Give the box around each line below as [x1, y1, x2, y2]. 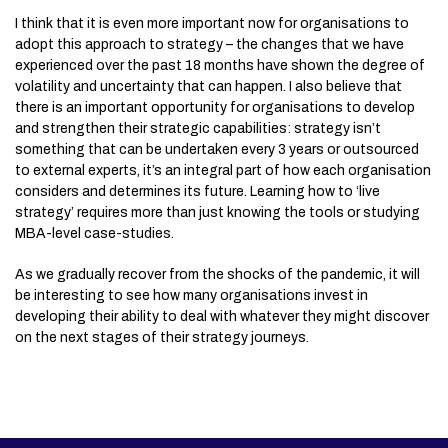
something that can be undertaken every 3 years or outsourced [15, 142, 419, 157]
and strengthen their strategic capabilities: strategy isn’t [15, 121, 381, 136]
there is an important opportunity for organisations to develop [15, 100, 415, 115]
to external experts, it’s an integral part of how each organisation [15, 163, 431, 178]
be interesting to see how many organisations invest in [15, 288, 368, 303]
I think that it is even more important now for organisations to [15, 16, 409, 31]
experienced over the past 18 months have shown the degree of [15, 58, 425, 73]
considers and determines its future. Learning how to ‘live [15, 184, 380, 199]
